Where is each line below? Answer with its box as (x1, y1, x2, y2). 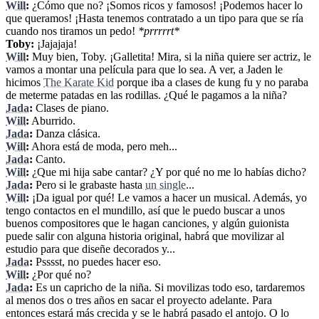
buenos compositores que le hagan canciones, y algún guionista (6, 217, 289, 230)
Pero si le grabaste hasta (33, 179, 145, 192)
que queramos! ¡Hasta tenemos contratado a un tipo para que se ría (6, 12, 303, 25)
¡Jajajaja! (34, 38, 77, 51)
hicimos (6, 76, 43, 89)
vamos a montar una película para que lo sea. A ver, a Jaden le (6, 63, 283, 76)
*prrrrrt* (138, 25, 179, 38)
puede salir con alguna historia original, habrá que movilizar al (6, 230, 284, 243)
